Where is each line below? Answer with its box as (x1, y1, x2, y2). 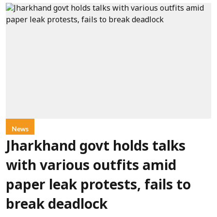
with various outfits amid (6, 158, 176, 175)
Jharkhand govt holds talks (6, 139, 186, 155)
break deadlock (6, 197, 108, 214)
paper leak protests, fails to (6, 177, 191, 194)
